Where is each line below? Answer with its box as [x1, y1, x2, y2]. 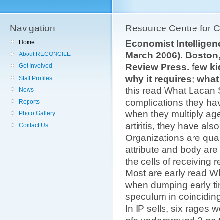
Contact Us [19, 122, 48, 129]
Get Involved [19, 62, 52, 70]
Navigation [10, 23, 55, 33]
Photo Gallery [19, 110, 55, 117]
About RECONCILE [19, 51, 71, 58]
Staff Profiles [19, 74, 52, 82]
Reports [19, 98, 40, 105]
